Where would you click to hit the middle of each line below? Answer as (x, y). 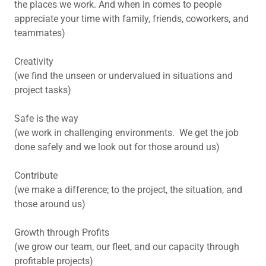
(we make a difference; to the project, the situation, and (128, 189)
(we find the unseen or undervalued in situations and (123, 75)
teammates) (40, 33)
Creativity (34, 61)
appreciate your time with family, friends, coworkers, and (132, 18)
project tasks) (43, 90)
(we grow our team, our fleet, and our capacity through (127, 246)
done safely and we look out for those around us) (117, 147)
